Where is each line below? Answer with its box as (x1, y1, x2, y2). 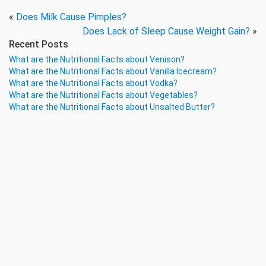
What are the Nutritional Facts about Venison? (9, 55, 185, 64)
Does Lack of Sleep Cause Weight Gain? (83, 26, 250, 37)
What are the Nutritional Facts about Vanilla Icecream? (9, 66, 217, 76)
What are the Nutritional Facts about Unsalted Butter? (9, 102, 215, 112)
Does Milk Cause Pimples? (16, 11, 126, 23)
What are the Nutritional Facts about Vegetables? (9, 90, 198, 100)
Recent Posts (9, 39, 68, 50)
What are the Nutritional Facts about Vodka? (9, 78, 178, 88)
